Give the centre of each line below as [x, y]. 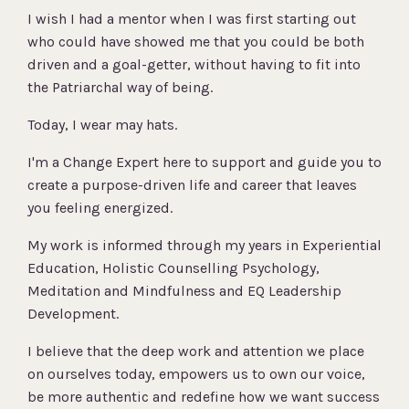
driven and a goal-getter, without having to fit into [194, 65]
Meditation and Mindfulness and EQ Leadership [184, 291]
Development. [75, 314]
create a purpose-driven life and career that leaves [192, 185]
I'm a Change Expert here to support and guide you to [204, 163]
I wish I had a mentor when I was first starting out [192, 19]
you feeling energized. [102, 208]
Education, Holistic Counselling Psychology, [173, 268]
